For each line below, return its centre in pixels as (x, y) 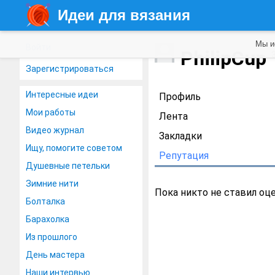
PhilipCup (226, 58)
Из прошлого (52, 237)
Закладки (180, 136)
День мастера (55, 255)
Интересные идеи (62, 95)
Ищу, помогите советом (74, 148)
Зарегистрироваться (70, 69)
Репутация (184, 156)
